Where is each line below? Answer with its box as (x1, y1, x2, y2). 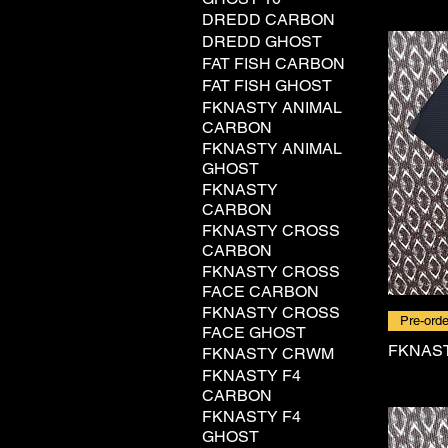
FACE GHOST (202, 323, 306, 342)
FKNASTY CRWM (202, 344, 334, 363)
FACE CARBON (202, 282, 319, 301)
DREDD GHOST (202, 32, 322, 51)
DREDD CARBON (202, 10, 335, 29)
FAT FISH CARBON (202, 54, 345, 73)
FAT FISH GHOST (202, 76, 332, 95)
